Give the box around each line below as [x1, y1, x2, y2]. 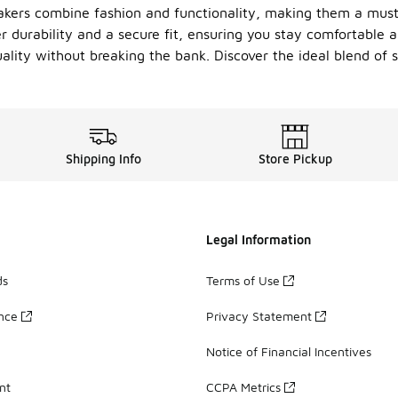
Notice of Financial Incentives [206, 343, 371, 359]
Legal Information [206, 232, 311, 247]
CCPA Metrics [206, 378, 281, 394]
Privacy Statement [206, 307, 312, 323]
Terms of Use [206, 272, 280, 288]
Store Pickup [258, 151, 332, 166]
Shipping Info [65, 151, 141, 166]
